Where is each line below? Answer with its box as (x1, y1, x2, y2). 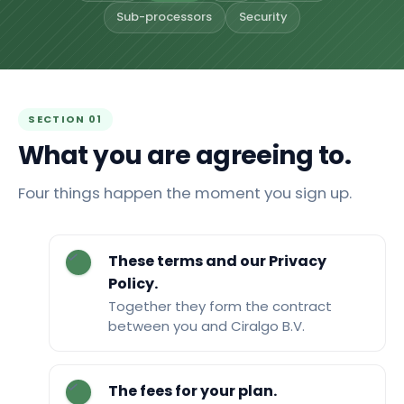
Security (238, 8, 288, 26)
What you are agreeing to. (18, 137, 351, 173)
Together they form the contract (107, 297, 332, 317)
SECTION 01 (28, 111, 103, 126)
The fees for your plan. (107, 380, 277, 401)
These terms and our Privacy (107, 250, 326, 271)
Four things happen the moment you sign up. (18, 181, 352, 204)
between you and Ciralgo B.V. (107, 317, 305, 336)
